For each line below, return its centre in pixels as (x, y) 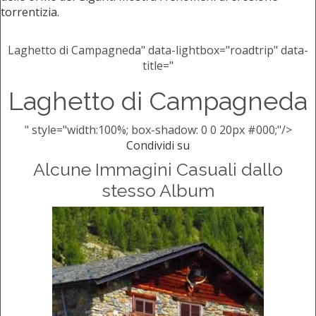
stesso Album (158, 191)
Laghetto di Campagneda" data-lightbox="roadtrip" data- (158, 50)
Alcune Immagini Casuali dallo (158, 170)
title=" (158, 66)
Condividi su (158, 146)
